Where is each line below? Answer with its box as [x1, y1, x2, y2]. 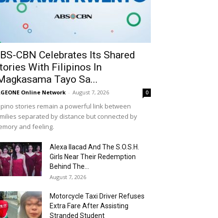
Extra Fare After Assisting [50, 202, 128, 210]
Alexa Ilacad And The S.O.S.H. [50, 143, 139, 151]
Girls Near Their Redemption [50, 153, 136, 161]
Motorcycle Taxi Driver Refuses [50, 192, 145, 200]
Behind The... [50, 163, 89, 171]
